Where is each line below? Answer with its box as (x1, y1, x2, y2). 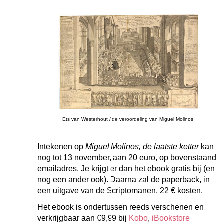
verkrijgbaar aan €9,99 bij (37, 214, 129, 222)
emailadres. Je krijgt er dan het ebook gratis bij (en (37, 164, 215, 173)
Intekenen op (37, 142, 85, 151)
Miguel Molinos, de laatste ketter (85, 142, 201, 151)
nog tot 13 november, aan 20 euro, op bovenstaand (37, 153, 216, 162)
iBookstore (152, 214, 190, 222)
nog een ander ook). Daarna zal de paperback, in (37, 175, 210, 184)
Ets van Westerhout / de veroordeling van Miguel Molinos (62, 116, 193, 122)
